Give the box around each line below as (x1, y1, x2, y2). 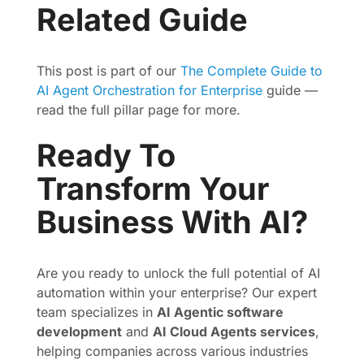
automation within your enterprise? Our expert (37, 284, 317, 301)
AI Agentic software (157, 304, 284, 320)
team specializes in (37, 304, 157, 320)
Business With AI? (37, 203, 308, 240)
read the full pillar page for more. (37, 102, 240, 118)
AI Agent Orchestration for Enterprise (37, 82, 262, 98)
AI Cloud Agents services (153, 323, 315, 340)
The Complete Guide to (180, 63, 323, 79)
